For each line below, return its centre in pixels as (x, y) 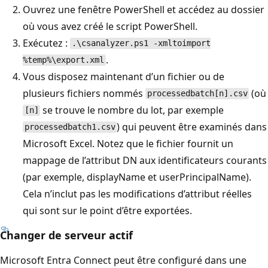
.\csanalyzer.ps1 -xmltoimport (141, 43)
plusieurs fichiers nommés (84, 93)
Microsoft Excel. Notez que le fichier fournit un (128, 143)
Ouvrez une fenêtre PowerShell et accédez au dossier (144, 9)
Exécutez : (46, 43)
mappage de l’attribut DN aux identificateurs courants (145, 160)
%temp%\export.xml (63, 60)
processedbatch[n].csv (197, 94)
